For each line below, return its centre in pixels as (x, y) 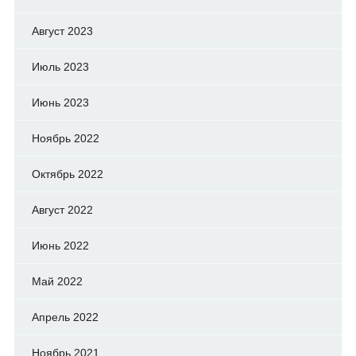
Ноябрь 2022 (65, 138)
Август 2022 (62, 209)
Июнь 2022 (60, 245)
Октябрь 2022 (67, 174)
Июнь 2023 (60, 102)
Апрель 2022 (65, 317)
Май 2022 (57, 281)
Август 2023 (62, 31)
